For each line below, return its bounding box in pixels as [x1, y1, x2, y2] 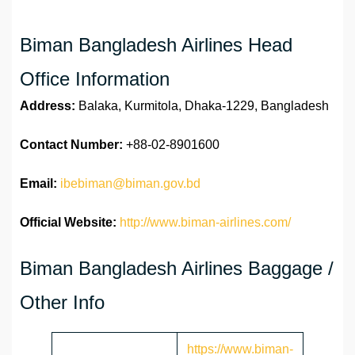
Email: [20, 177, 57, 191]
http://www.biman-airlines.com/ [120, 216, 291, 230]
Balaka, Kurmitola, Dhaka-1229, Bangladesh [78, 99, 329, 113]
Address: [20, 99, 78, 113]
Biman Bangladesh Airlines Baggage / [20, 258, 334, 280]
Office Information [20, 68, 170, 90]
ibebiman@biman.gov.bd [60, 177, 200, 191]
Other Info [20, 292, 105, 314]
